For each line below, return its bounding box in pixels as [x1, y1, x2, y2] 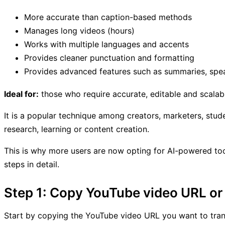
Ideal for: [4, 88, 39, 99]
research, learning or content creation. [4, 124, 149, 134]
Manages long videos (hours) [24, 25, 135, 36]
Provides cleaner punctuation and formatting [24, 52, 194, 63]
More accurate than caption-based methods [24, 12, 192, 22]
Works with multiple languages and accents [24, 39, 189, 49]
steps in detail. [4, 159, 59, 169]
